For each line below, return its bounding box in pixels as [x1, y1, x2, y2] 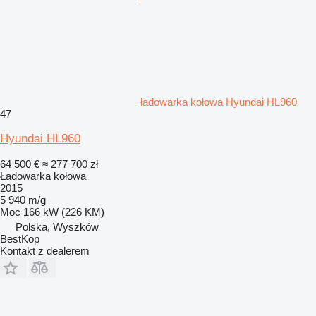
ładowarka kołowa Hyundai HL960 [140, 95, 297, 108]
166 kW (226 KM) [23, 205, 104, 218]
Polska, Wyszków [16, 220, 99, 233]
